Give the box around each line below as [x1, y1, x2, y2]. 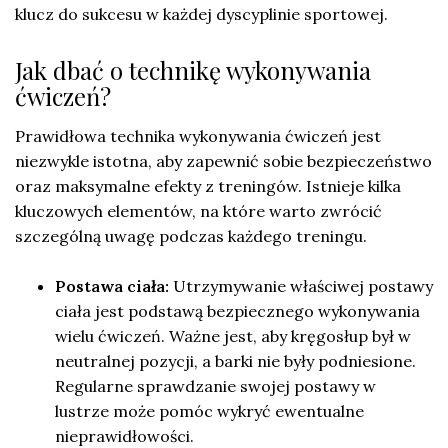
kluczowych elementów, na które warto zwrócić [15, 201, 382, 222]
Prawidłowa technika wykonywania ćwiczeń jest [15, 126, 381, 147]
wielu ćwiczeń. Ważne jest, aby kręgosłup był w [55, 326, 411, 347]
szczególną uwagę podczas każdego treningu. [15, 226, 367, 247]
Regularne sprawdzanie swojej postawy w [55, 376, 376, 397]
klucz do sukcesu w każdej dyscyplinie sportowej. [15, 4, 388, 25]
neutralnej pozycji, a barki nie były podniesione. [55, 351, 416, 372]
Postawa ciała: [55, 276, 169, 297]
